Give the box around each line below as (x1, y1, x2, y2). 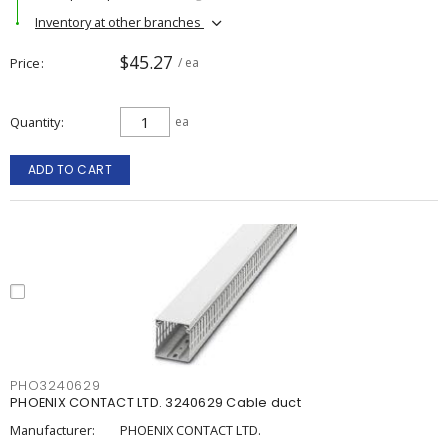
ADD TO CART (27, 161, 113, 178)
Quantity (10, 113, 60, 131)
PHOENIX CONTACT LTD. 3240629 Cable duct (10, 394, 301, 411)
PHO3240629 (10, 377, 101, 394)
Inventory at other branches (35, 12, 204, 31)
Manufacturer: (10, 421, 95, 439)
